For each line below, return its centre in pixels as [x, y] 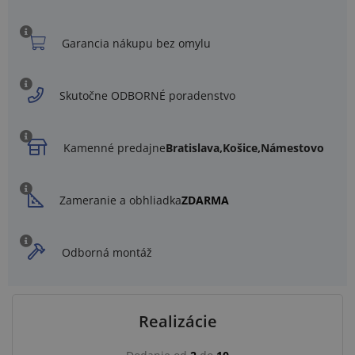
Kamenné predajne [115, 147]
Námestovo [292, 147]
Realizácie [177, 322]
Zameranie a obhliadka [120, 200]
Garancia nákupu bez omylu [136, 43]
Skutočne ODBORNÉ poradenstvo [147, 95]
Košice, [242, 147]
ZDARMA [205, 200]
